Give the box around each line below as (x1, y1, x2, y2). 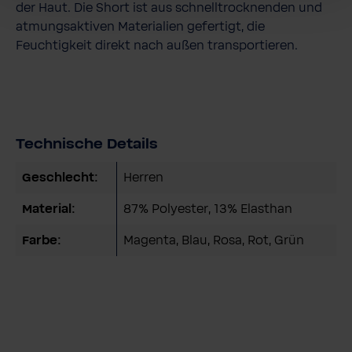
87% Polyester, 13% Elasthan (123, 202, 292, 217)
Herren (123, 170, 163, 185)
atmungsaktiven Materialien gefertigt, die (16, 20, 265, 35)
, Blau (176, 233, 207, 248)
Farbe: (22, 233, 61, 248)
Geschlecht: (22, 170, 98, 185)
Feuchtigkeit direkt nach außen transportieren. (16, 38, 301, 53)
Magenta (123, 233, 176, 248)
